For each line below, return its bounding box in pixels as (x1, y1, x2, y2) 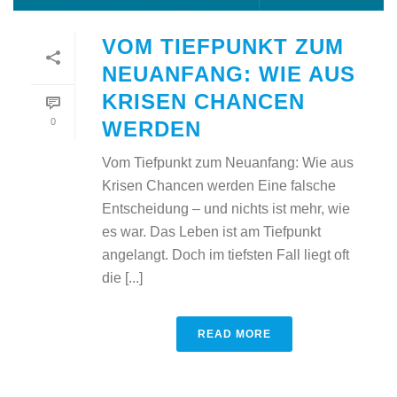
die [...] (102, 269, 143, 285)
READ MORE (197, 327, 271, 340)
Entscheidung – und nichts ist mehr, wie (102, 200, 350, 216)
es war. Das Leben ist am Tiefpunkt (102, 223, 321, 239)
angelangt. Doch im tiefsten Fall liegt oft (102, 246, 349, 262)
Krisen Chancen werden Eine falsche (102, 177, 336, 193)
